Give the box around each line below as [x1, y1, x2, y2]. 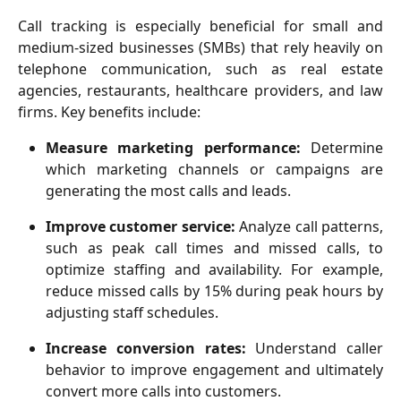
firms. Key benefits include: [18, 102, 200, 123]
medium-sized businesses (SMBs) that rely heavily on [18, 38, 383, 58]
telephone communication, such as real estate [18, 59, 383, 80]
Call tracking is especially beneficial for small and [18, 16, 383, 37]
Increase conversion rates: [46, 338, 246, 359]
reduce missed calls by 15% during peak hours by [46, 281, 383, 302]
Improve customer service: [46, 217, 240, 237]
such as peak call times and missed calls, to [46, 238, 383, 259]
